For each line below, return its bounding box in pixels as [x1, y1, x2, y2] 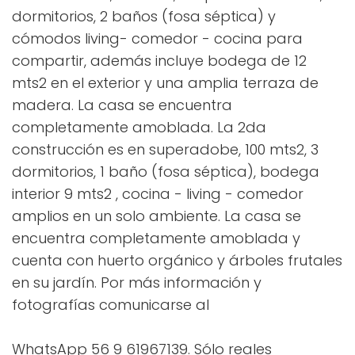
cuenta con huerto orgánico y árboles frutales [12, 250, 342, 271]
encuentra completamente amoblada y [12, 228, 300, 249]
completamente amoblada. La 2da [12, 117, 266, 138]
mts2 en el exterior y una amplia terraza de [12, 73, 319, 94]
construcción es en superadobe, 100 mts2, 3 [12, 139, 319, 160]
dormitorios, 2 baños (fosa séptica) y [12, 6, 276, 27]
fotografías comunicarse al [12, 295, 209, 315]
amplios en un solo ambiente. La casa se [12, 206, 301, 227]
